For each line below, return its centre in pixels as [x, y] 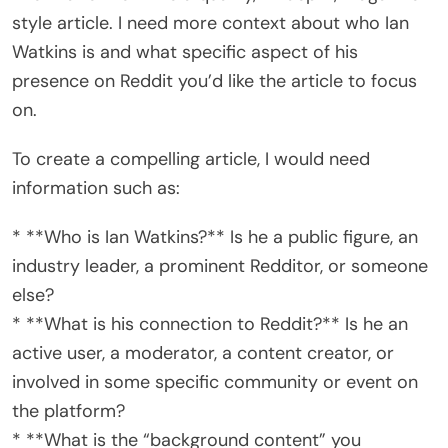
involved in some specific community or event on [215, 381]
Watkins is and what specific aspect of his [185, 51]
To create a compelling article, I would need [191, 158]
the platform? [68, 410]
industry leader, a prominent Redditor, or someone [220, 265]
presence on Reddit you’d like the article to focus [214, 80]
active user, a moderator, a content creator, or [203, 352]
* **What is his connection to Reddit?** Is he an [210, 323]
